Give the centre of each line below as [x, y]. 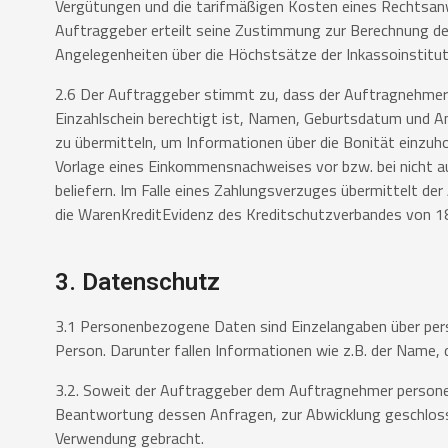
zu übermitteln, [108, 142]
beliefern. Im [98, 190]
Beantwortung [106, 414]
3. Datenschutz [137, 282]
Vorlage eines [101, 166]
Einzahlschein [101, 118]
